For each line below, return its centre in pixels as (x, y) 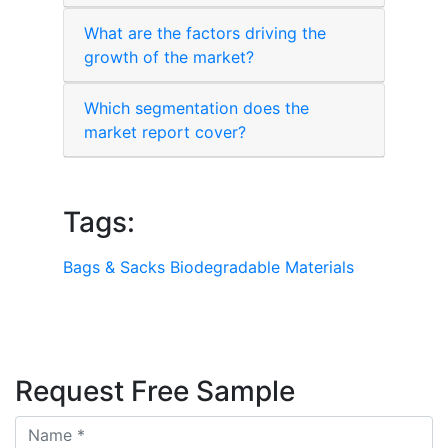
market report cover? (165, 132)
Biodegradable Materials (262, 267)
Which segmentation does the (196, 108)
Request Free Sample (155, 391)
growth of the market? (169, 57)
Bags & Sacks (114, 267)
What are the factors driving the (205, 33)
